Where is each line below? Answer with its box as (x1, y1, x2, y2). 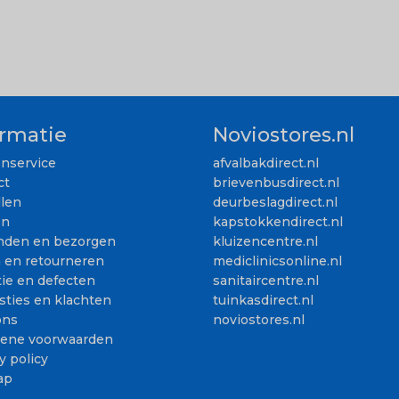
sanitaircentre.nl (213, 272, 319, 289)
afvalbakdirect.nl (213, 154, 319, 171)
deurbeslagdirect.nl (213, 193, 338, 210)
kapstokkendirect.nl (213, 213, 343, 230)
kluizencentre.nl (213, 232, 318, 249)
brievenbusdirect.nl (213, 174, 339, 191)
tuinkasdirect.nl (213, 291, 313, 308)
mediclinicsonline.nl (213, 252, 342, 269)
